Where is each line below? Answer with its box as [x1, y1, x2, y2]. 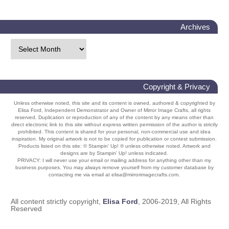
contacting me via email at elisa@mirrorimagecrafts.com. [49, 171, 180, 177]
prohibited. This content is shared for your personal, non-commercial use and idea [18, 128, 211, 134]
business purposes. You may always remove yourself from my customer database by [15, 164, 214, 170]
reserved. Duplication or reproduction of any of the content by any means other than [15, 114, 214, 120]
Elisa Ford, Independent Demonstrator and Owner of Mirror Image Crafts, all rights [18, 107, 211, 113]
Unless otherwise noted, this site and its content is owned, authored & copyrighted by [13, 100, 215, 106]
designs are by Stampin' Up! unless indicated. [60, 150, 168, 156]
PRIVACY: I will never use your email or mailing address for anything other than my [17, 157, 211, 163]
